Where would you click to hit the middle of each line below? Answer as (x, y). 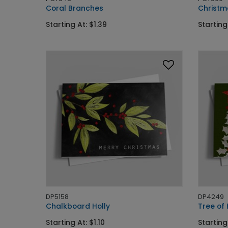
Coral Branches (75, 8)
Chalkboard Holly (78, 206)
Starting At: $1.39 (76, 24)
